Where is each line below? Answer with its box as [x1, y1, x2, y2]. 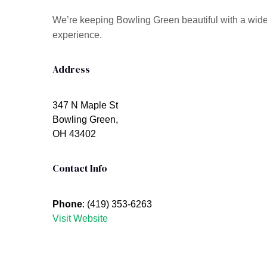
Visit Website [52, 213, 108, 224]
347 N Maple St [52, 100, 118, 111]
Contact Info [52, 162, 107, 175]
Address [52, 63, 90, 76]
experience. [52, 30, 102, 41]
